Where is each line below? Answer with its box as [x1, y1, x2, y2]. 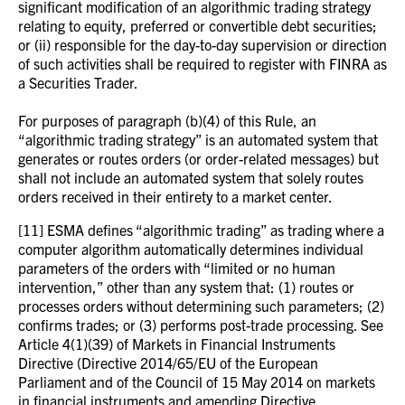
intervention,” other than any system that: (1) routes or [18, 278, 354, 296]
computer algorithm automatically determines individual [18, 240, 363, 258]
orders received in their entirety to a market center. [18, 187, 333, 205]
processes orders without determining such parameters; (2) [18, 297, 384, 315]
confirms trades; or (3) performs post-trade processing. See [18, 316, 383, 334]
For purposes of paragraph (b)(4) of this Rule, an [18, 111, 316, 129]
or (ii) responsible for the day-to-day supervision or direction [18, 35, 387, 53]
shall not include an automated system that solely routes [18, 168, 363, 186]
